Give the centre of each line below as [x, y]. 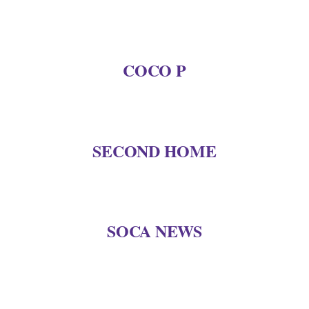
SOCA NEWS [154, 231]
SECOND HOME [154, 150]
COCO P [154, 70]
